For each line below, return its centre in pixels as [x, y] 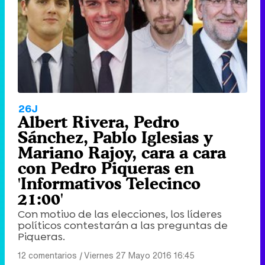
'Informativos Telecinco [109, 184]
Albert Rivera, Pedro [98, 122]
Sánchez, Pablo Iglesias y [115, 138]
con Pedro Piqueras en [106, 168]
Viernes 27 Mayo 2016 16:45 [139, 256]
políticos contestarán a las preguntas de [123, 226]
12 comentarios [47, 256]
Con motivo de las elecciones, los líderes [120, 214]
